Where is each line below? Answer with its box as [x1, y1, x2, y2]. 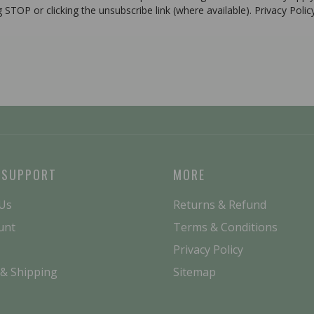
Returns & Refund [172, 197, 266, 213]
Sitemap [172, 264, 216, 280]
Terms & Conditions [172, 219, 278, 235]
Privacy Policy [172, 242, 243, 258]
